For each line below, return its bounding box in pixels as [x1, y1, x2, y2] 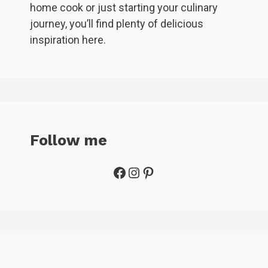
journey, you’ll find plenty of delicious [30, 17, 203, 31]
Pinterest [141, 163, 199, 181]
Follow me [30, 132, 107, 150]
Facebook [112, 163, 174, 181]
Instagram [126, 163, 193, 181]
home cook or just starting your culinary [30, 1, 218, 14]
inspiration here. [30, 33, 106, 47]
